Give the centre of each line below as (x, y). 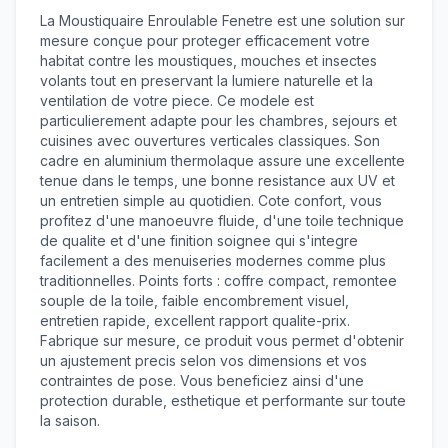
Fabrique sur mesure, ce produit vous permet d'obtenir (222, 340)
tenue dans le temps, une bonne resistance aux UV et (217, 180)
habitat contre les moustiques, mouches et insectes (208, 60)
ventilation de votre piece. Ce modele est (177, 100)
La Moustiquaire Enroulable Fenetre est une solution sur (222, 20)
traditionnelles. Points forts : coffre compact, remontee (218, 280)
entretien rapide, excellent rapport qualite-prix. (195, 320)
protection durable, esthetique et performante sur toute (223, 400)
